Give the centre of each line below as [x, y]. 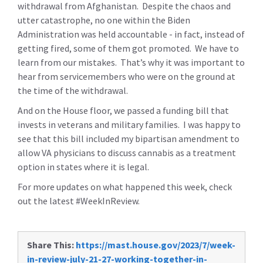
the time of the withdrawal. [73, 90]
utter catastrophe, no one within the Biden [104, 20]
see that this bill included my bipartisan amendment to [129, 139]
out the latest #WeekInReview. [79, 201]
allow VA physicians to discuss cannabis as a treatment [127, 153]
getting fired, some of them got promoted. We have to [128, 48]
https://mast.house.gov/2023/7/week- [156, 245]
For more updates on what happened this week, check [125, 187]
